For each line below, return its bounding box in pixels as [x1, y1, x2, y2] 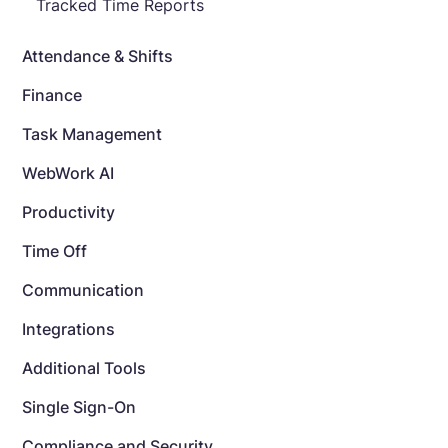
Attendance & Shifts [22, 45, 173, 66]
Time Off [22, 240, 87, 261]
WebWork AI [22, 162, 114, 183]
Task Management [22, 123, 162, 144]
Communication [22, 279, 144, 300]
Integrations [22, 318, 115, 339]
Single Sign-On [22, 396, 136, 417]
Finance [22, 84, 82, 105]
